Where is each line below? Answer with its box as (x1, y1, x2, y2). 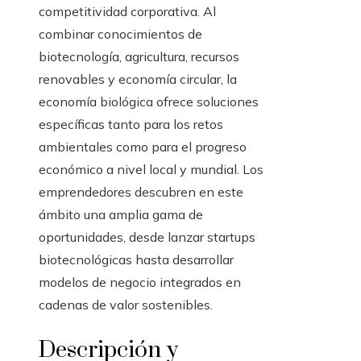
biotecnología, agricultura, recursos (39, 48, 239, 65)
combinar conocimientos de (39, 26, 202, 43)
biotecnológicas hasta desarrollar (39, 251, 234, 268)
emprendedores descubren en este (39, 184, 243, 201)
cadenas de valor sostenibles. (39, 297, 213, 313)
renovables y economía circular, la (39, 71, 237, 88)
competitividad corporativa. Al (39, 3, 216, 20)
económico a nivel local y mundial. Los (39, 161, 263, 178)
